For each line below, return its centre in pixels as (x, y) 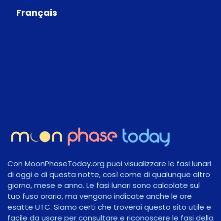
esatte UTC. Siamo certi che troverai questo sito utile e (109, 207)
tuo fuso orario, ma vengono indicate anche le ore (100, 196)
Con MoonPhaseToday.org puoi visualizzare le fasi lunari (109, 163)
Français (37, 12)
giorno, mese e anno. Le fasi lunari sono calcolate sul (104, 185)
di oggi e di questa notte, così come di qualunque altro (109, 174)
